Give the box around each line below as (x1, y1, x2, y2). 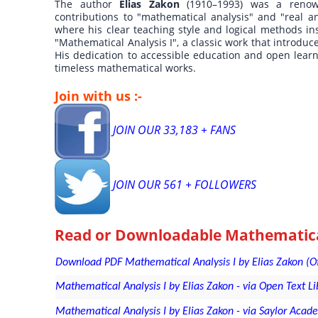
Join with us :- (55, 87, 143, 105)
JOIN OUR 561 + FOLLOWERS (109, 177, 256, 193)
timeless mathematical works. (55, 61, 197, 75)
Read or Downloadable (55, 225, 226, 246)
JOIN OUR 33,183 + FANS (109, 121, 236, 138)
